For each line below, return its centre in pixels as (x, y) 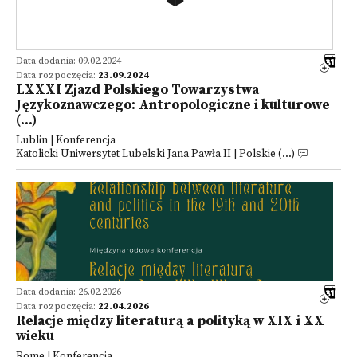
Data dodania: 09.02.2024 (69, 61)
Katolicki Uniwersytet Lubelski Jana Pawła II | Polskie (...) (155, 154)
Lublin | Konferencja (66, 141)
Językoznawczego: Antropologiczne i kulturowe (173, 105)
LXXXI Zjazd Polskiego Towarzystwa (137, 90)
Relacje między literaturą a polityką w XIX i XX (170, 321)
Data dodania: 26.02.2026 (69, 292)
